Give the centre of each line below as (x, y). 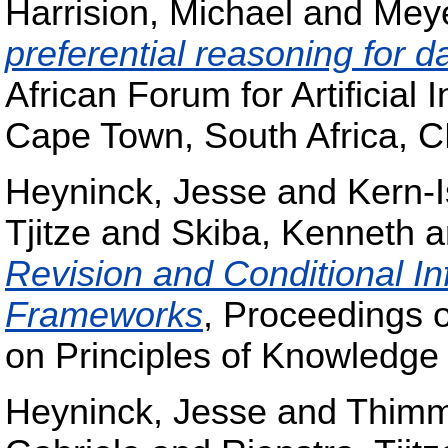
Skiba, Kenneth (293, 232)
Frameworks (104, 314)
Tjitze (48, 232)
